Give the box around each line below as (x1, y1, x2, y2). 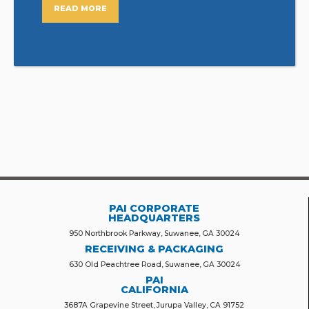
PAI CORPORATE (109, 202, 199, 215)
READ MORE (54, 3, 107, 14)
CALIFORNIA (120, 283, 188, 297)
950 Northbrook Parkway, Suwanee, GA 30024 (69, 229, 239, 239)
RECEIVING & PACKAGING (85, 243, 223, 256)
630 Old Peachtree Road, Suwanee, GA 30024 (68, 260, 240, 270)
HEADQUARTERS (108, 212, 200, 225)
